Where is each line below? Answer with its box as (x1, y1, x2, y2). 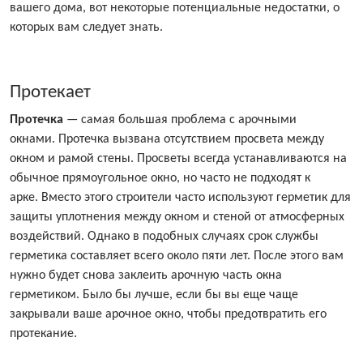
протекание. (10, 327, 77, 341)
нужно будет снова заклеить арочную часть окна (10, 269, 282, 283)
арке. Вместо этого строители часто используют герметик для (10, 191, 351, 205)
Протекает (10, 83, 91, 103)
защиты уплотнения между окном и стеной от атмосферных (10, 211, 344, 224)
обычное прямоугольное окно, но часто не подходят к (10, 172, 310, 186)
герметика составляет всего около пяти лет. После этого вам (10, 250, 344, 263)
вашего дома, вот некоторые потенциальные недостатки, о (10, 2, 340, 15)
